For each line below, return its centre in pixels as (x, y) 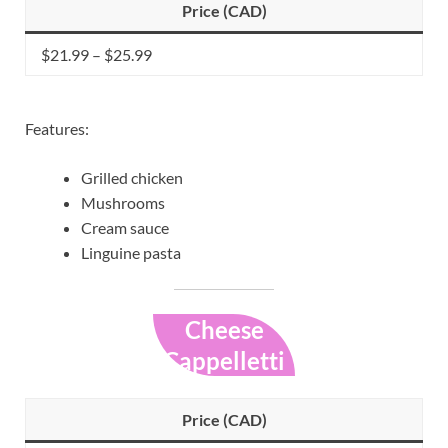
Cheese (224, 330)
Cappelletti (224, 361)
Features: (57, 129)
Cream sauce (125, 228)
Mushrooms (123, 203)
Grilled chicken (132, 178)
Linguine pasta (131, 253)
